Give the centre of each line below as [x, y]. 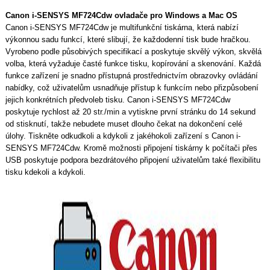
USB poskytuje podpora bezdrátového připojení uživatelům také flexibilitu [133, 160]
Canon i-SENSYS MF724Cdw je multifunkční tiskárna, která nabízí [122, 27]
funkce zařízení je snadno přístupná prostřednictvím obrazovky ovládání [131, 75]
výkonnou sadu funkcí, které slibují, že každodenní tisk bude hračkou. [128, 39]
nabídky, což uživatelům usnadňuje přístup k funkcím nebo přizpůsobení [132, 87]
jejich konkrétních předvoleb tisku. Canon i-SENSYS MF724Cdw [118, 99]
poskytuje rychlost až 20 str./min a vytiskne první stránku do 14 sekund [130, 111]
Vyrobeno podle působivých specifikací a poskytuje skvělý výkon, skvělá [133, 51]
